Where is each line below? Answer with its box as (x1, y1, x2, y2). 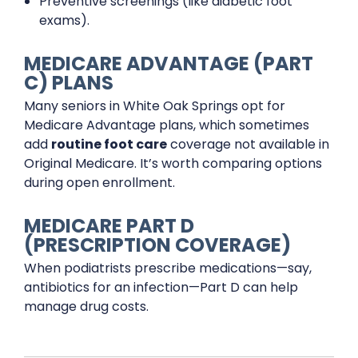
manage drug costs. (24, 297, 149, 316)
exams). (39, 11, 90, 30)
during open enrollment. (24, 173, 175, 192)
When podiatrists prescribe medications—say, (24, 259, 312, 277)
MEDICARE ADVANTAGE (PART (24, 50, 313, 77)
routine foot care (51, 135, 167, 153)
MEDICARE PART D (24, 213, 194, 239)
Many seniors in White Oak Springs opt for (24, 97, 285, 115)
